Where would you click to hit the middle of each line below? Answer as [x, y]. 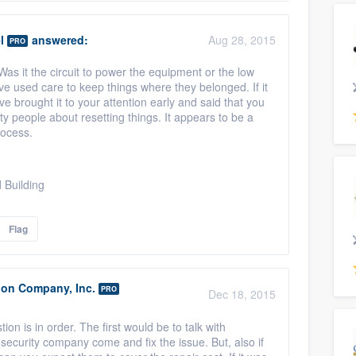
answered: [58, 40]
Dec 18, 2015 [242, 294]
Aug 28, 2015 [242, 40]
